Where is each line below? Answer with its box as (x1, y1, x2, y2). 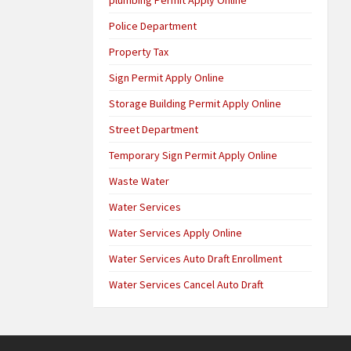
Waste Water (109, 173, 170, 188)
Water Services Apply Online (109, 225, 243, 240)
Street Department (109, 121, 199, 136)
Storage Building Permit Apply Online (109, 96, 282, 110)
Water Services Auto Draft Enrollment (109, 251, 283, 266)
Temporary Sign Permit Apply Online (109, 147, 278, 162)
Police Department (109, 18, 197, 33)
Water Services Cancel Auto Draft (109, 277, 264, 291)
